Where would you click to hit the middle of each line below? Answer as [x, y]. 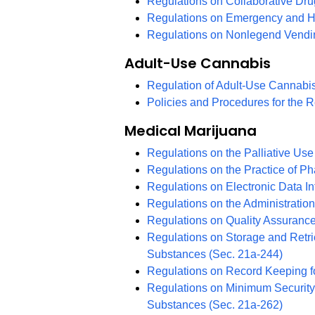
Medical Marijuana [191, 131]
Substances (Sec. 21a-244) [215, 255]
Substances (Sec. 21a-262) [215, 305]
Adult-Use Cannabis [198, 64]
